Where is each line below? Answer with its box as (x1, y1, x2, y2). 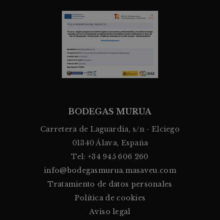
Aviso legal (89, 207, 131, 216)
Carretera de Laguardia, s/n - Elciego (40, 124, 180, 134)
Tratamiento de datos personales (48, 179, 172, 189)
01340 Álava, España (72, 138, 148, 147)
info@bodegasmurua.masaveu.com (44, 165, 176, 175)
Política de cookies (74, 193, 146, 202)
